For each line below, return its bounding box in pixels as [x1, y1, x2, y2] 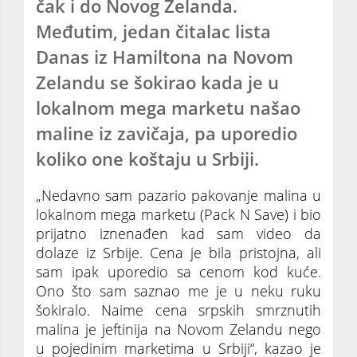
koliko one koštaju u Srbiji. [36, 147, 259, 171]
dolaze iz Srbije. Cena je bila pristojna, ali [36, 242, 321, 262]
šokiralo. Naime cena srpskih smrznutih [36, 300, 321, 320]
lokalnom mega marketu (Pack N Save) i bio [36, 204, 321, 224]
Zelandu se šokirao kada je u [36, 70, 279, 94]
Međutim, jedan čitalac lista [36, 19, 271, 43]
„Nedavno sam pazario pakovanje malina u [36, 185, 321, 205]
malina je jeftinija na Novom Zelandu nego [36, 319, 321, 339]
